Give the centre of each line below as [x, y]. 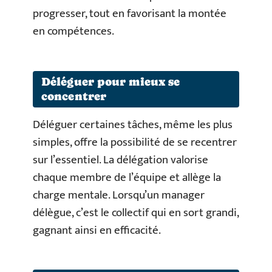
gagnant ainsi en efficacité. [97, 230]
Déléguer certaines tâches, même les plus [133, 124]
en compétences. [73, 31]
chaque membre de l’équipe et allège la [127, 177]
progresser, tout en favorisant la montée [130, 14]
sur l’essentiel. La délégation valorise [121, 160]
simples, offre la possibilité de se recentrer [135, 142]
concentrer [74, 96]
